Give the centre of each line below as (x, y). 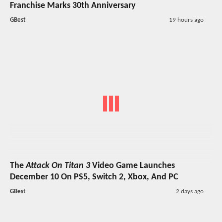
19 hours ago (186, 20)
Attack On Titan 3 (58, 166)
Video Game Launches (133, 166)
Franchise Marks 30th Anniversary (73, 6)
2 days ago (190, 191)
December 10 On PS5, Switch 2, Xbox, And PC (94, 177)
